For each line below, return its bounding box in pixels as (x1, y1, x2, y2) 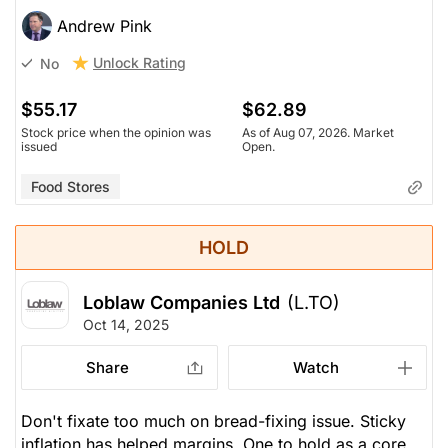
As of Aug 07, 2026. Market (242, 125, 394, 141)
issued (21, 139, 57, 155)
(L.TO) (287, 292, 340, 314)
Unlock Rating (93, 54, 186, 72)
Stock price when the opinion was (21, 125, 211, 141)
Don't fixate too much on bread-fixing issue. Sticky (21, 411, 406, 432)
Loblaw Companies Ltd (83, 292, 280, 314)
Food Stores (31, 178, 110, 196)
